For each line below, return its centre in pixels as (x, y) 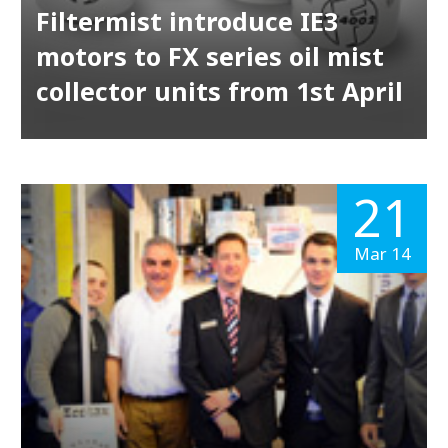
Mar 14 (382, 253)
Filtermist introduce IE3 (186, 21)
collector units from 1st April (219, 91)
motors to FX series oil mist (209, 56)
